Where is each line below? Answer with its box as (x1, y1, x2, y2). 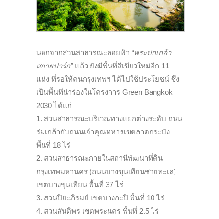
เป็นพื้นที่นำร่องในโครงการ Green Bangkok (36, 88, 173, 96)
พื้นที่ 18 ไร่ (36, 140, 70, 149)
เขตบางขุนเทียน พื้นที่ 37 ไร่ (36, 180, 123, 189)
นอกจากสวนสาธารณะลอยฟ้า (36, 48, 131, 57)
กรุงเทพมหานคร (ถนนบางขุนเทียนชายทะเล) (36, 167, 176, 175)
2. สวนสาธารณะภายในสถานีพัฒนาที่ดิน (36, 153, 163, 162)
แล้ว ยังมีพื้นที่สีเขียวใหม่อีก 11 (73, 61, 169, 70)
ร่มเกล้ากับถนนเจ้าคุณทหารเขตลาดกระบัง (36, 127, 170, 136)
